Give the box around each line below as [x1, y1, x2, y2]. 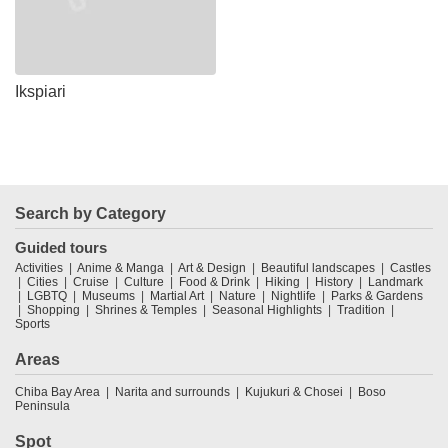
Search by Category [15, 204, 166, 222]
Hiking [265, 274, 300, 289]
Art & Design [178, 260, 246, 275]
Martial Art [150, 288, 204, 303]
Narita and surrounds [115, 384, 230, 399]
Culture [124, 274, 164, 289]
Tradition [337, 302, 385, 317]
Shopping [27, 302, 80, 317]
